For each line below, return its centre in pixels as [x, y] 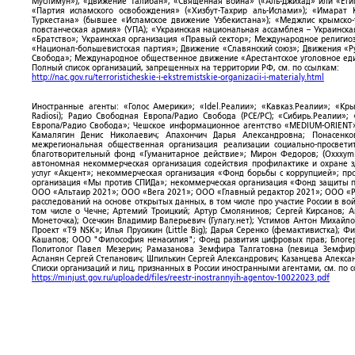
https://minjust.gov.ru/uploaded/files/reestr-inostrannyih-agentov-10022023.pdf [181, 278]
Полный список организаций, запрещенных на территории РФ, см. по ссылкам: [185, 68]
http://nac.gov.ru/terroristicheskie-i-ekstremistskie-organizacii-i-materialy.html [178, 77]
